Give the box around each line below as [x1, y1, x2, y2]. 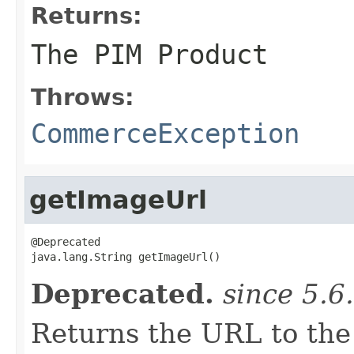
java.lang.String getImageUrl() [31, 250, 220, 263]
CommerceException [31, 117, 299, 149]
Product [157, 38, 268, 70]
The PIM [31, 38, 157, 70]
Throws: [31, 83, 134, 111]
